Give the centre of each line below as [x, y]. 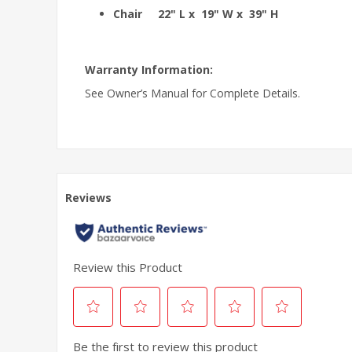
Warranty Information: [149, 69]
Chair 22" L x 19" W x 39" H [196, 13]
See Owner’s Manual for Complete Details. [192, 93]
